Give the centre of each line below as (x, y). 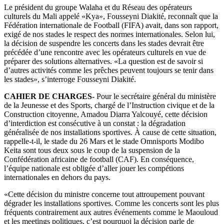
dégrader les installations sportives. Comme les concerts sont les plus (111, 203)
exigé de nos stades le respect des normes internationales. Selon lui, (109, 34)
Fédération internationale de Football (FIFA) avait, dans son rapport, (111, 25)
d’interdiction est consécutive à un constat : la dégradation (95, 123)
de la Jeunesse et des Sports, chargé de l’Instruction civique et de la (109, 105)
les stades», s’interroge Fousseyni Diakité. (70, 79)
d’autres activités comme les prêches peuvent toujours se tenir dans (109, 70)
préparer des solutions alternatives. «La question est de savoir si (103, 61)
